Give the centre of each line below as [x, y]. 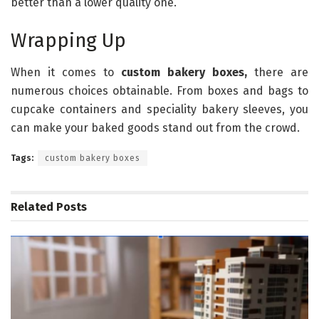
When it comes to [66, 72]
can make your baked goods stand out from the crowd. [155, 127]
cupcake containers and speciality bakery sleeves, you [159, 109]
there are [278, 72]
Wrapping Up [68, 41]
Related [32, 206]
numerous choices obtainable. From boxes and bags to [159, 90]
